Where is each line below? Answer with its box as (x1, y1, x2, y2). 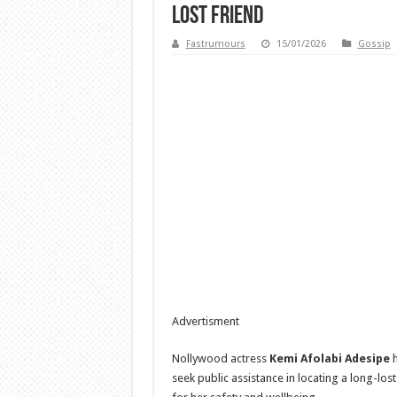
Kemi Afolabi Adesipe (266, 352, 390, 365)
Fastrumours (185, 38, 245, 50)
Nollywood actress (171, 352, 267, 365)
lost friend (171, 4, 263, 29)
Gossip (357, 38, 391, 50)
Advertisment (171, 315, 239, 328)
